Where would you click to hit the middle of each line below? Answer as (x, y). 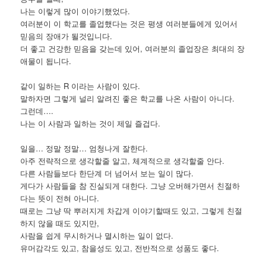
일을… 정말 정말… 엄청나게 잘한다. (84, 148)
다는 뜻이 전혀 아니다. (60, 198)
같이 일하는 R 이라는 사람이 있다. (80, 86)
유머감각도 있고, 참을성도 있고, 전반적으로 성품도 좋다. (120, 248)
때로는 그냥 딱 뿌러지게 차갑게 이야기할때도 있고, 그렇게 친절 (132, 211)
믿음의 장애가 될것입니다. (66, 36)
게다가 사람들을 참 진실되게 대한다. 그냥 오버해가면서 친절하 (130, 186)
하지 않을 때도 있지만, (60, 223)
